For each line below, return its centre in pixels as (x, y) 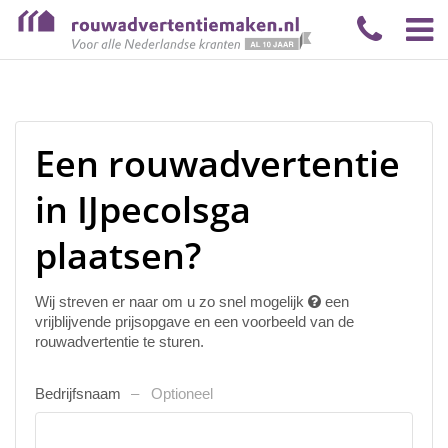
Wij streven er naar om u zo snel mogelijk (171, 301)
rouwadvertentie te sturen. (119, 341)
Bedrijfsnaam (80, 393)
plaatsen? (118, 255)
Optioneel (182, 393)
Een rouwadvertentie (217, 163)
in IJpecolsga (143, 209)
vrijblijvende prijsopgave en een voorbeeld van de (194, 321)
